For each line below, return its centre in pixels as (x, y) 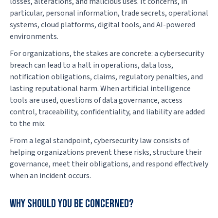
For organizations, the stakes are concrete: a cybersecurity (107, 54)
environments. (34, 36)
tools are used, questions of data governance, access (96, 100)
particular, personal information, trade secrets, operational (109, 13)
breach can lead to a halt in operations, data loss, (91, 65)
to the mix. (28, 124)
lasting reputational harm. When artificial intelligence (100, 89)
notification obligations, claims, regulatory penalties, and (106, 77)
